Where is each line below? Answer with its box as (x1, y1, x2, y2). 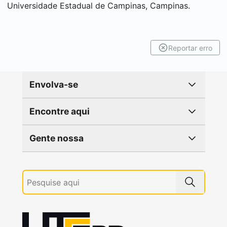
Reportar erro (168, 43, 212, 52)
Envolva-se (29, 79, 78, 90)
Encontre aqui (29, 105, 90, 117)
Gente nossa (29, 132, 84, 143)
